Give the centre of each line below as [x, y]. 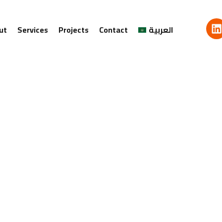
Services [33, 30]
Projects [74, 30]
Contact [114, 30]
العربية [161, 30]
